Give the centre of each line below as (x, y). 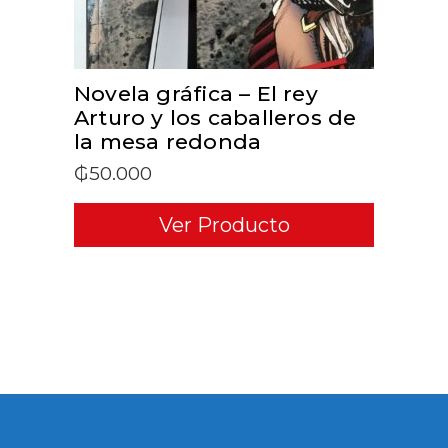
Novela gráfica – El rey (196, 94)
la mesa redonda (168, 142)
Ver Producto (224, 225)
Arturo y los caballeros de (215, 118)
